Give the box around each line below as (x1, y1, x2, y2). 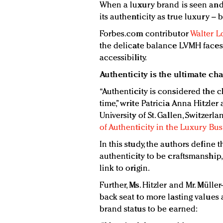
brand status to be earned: (99, 205, 198, 214)
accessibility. (99, 54, 147, 63)
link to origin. (99, 164, 150, 173)
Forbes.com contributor (99, 30, 190, 39)
